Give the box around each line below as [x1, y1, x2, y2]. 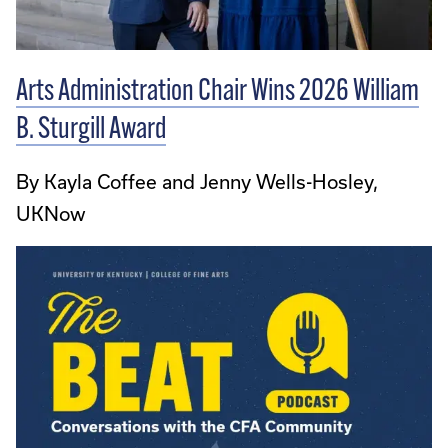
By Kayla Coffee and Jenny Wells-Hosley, [16, 170, 378, 194]
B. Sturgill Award [16, 115, 166, 147]
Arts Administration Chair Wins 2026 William [16, 77, 419, 109]
